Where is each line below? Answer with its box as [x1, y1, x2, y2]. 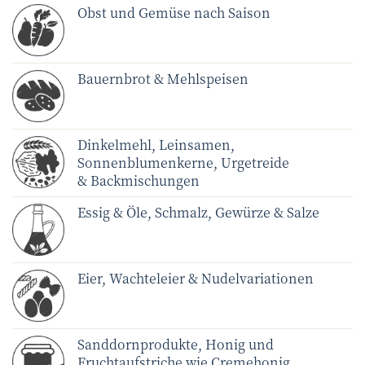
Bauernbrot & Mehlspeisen [77, 68, 248, 88]
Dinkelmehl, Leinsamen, [77, 134, 235, 154]
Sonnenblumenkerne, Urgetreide [77, 152, 289, 172]
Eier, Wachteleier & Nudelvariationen [77, 268, 314, 288]
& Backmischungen [77, 170, 200, 190]
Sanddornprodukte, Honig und [77, 334, 274, 354]
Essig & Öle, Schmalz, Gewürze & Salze [77, 202, 319, 222]
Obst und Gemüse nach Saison [77, 2, 270, 22]
